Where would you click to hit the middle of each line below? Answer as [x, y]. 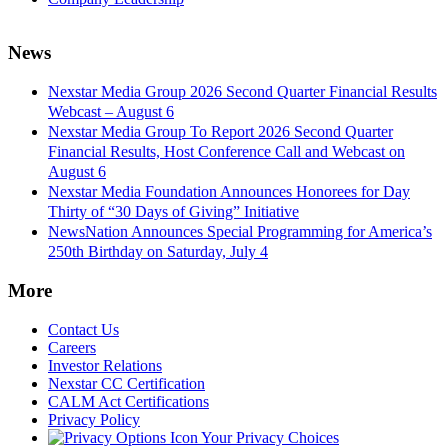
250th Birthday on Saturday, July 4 [158, 251]
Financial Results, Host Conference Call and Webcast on [226, 151]
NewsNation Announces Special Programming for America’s [240, 231]
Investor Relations [105, 366]
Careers [72, 348]
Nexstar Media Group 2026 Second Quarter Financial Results [242, 91]
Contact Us [83, 330]
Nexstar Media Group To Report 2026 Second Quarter [220, 131]
